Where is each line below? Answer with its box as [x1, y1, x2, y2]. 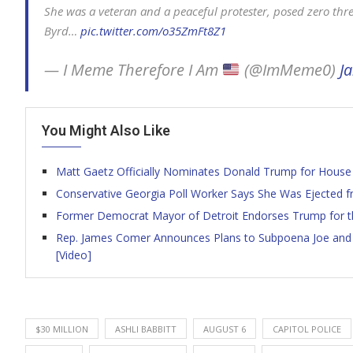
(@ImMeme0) [240, 59, 340, 80]
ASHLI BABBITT [115, 323, 176, 335]
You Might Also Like [42, 122, 170, 139]
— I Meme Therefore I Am [44, 59, 222, 80]
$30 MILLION [35, 323, 88, 335]
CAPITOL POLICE [273, 323, 341, 335]
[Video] [56, 247, 91, 262]
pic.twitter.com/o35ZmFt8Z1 [80, 23, 226, 39]
